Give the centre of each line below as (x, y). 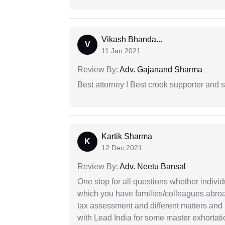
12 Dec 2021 (122, 147)
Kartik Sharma (127, 136)
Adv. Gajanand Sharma (160, 69)
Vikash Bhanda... (132, 39)
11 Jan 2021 (121, 50)
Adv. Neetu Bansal (152, 166)
